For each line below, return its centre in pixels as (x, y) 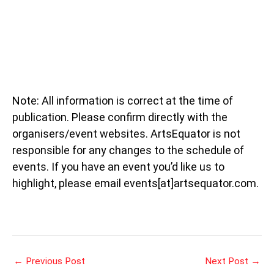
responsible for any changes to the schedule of (128, 150)
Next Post (228, 261)
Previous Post (54, 261)
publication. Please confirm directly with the (120, 117)
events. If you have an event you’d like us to (118, 167)
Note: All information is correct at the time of (123, 101)
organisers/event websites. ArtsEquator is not (126, 134)
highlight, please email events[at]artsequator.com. (135, 183)
